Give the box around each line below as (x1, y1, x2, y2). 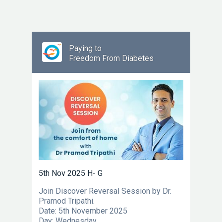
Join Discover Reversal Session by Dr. (39, 186, 171, 196)
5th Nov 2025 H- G (39, 168, 103, 178)
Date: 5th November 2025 (39, 206, 127, 216)
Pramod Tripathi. (39, 196, 95, 206)
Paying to (69, 44, 102, 53)
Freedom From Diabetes (69, 54, 154, 63)
